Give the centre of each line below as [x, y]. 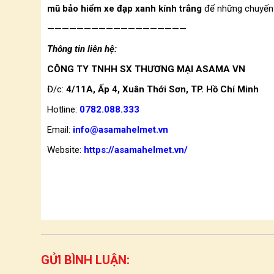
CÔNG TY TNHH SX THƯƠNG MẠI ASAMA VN [146, 69]
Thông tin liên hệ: [82, 49]
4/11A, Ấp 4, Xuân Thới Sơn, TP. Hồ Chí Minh [161, 89]
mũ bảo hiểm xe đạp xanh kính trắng [124, 9]
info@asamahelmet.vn [120, 130]
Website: [64, 150]
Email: [60, 130]
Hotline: [63, 109]
